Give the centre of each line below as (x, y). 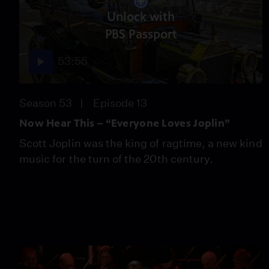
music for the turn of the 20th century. (116, 159)
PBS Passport (141, 35)
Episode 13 (120, 103)
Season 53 (46, 103)
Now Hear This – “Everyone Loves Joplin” (125, 123)
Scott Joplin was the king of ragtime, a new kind (141, 143)
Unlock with (141, 17)
